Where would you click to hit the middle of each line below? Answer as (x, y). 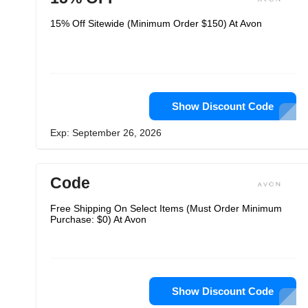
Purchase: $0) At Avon (98, 219)
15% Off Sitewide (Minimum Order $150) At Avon (156, 23)
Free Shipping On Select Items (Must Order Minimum (166, 208)
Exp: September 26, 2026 (106, 133)
